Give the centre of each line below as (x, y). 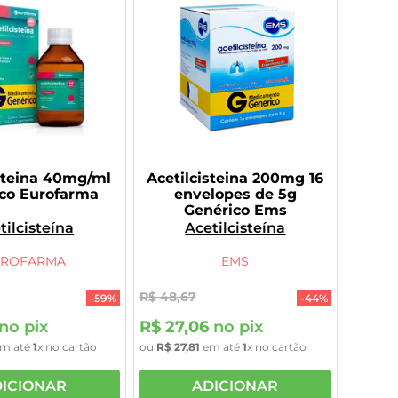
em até (221, 347)
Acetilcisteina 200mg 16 (235, 178)
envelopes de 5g (235, 194)
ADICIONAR (235, 386)
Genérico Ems (235, 210)
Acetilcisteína (235, 228)
